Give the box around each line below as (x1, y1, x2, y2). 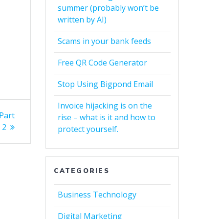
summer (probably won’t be (58, 2, 159, 14)
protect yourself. (58, 124, 119, 135)
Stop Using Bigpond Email (58, 79, 153, 90)
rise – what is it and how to (58, 112, 156, 123)
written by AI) (58, 14, 107, 25)
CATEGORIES (54, 167, 109, 175)
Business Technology (58, 189, 137, 200)
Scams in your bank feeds (58, 36, 152, 47)
